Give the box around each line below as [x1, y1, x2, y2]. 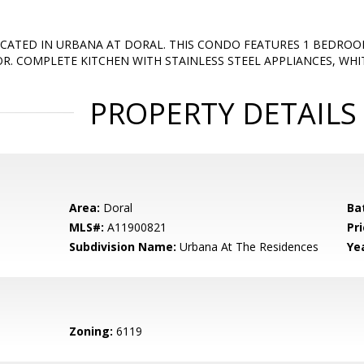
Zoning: [69, 323, 114, 339]
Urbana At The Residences [176, 239, 319, 254]
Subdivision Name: [69, 239, 177, 254]
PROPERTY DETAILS [89, 93, 357, 133]
